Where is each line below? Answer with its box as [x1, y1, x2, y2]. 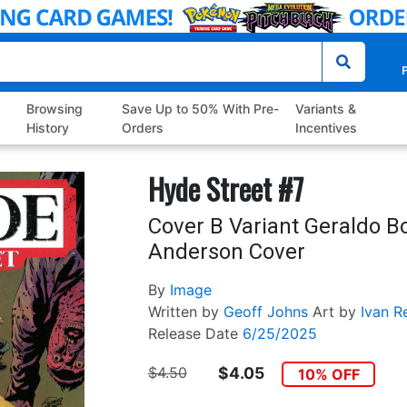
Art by [312, 303, 356, 322]
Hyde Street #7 [147, 167, 303, 211]
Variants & [294, 101, 356, 117]
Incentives [294, 120, 357, 136]
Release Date [147, 324, 238, 343]
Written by [147, 303, 219, 322]
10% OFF [297, 365, 360, 384]
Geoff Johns [223, 303, 308, 322]
